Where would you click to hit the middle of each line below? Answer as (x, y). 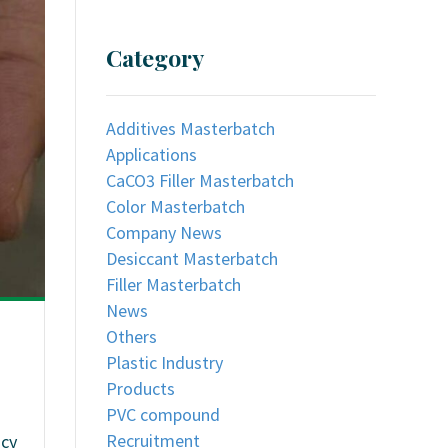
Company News (164, 232)
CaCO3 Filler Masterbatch (200, 180)
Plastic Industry (164, 362)
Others (131, 336)
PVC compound (163, 414)
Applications (151, 154)
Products (140, 388)
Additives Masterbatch (190, 128)
